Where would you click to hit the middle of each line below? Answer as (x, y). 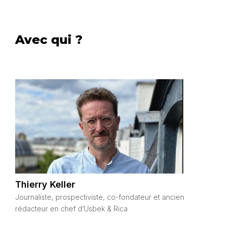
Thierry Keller (45, 185)
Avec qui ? (49, 39)
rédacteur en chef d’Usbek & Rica (71, 209)
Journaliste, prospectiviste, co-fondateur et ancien (100, 197)
